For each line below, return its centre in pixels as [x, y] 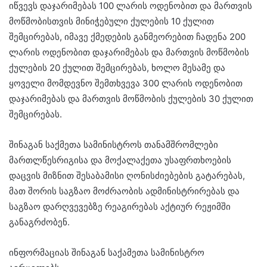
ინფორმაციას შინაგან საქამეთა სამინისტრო [107, 252]
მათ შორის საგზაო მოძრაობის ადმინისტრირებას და [124, 191]
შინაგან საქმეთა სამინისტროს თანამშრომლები [114, 145]
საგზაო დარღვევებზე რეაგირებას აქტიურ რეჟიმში [120, 207]
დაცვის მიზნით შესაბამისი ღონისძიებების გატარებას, [127, 176]
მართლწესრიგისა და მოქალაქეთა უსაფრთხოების [120, 160]
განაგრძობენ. [39, 222]
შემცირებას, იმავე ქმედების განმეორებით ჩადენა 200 [127, 37]
